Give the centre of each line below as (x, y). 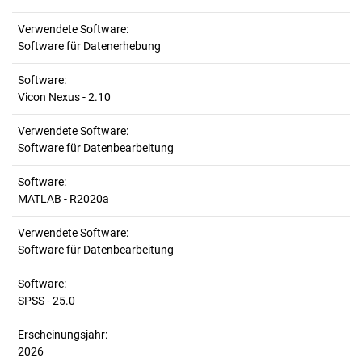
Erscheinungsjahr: (63, 335)
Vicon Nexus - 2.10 (64, 97)
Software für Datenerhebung (89, 46)
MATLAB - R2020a (63, 199)
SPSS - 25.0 (46, 301)
